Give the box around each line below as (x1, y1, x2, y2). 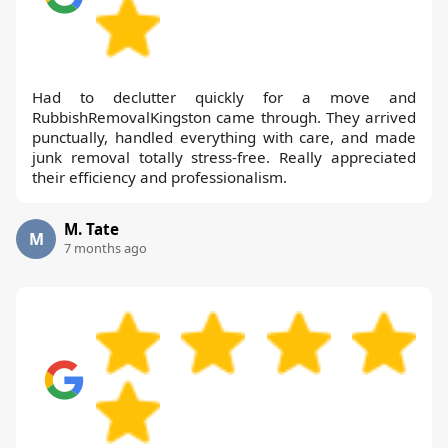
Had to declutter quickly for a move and (32, 87, 416, 108)
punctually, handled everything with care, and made (32, 127, 416, 148)
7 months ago (64, 239, 147, 258)
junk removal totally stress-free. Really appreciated (32, 147, 416, 168)
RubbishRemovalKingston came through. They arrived (32, 107, 416, 128)
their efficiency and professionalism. (32, 167, 287, 188)
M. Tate (64, 219, 119, 240)
